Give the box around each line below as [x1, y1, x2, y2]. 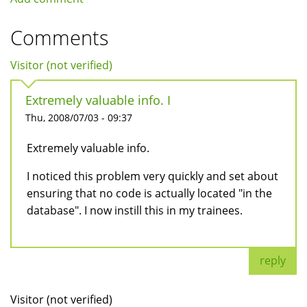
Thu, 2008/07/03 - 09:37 [25, 111, 132, 125]
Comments [10, 24, 109, 51]
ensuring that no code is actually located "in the [27, 186, 272, 201]
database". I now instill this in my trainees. [27, 203, 243, 219]
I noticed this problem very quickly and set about [27, 169, 278, 184]
